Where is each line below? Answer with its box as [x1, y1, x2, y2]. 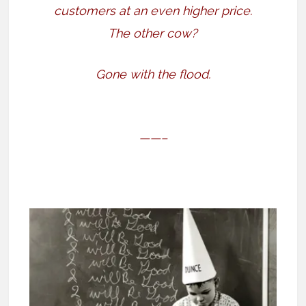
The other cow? [108, 25, 198, 40]
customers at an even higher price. [53, 3, 252, 18]
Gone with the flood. [95, 66, 210, 81]
